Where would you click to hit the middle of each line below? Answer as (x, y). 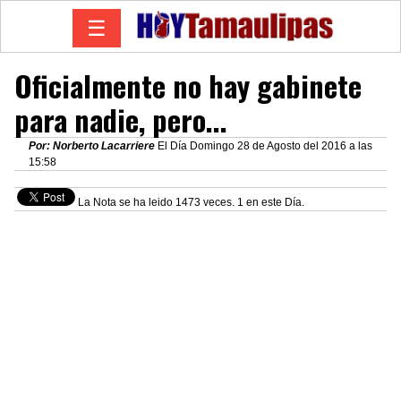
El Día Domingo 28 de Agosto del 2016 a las (265, 145)
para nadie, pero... (121, 119)
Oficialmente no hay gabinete (188, 85)
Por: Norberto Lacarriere (93, 145)
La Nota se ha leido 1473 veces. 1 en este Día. (190, 203)
